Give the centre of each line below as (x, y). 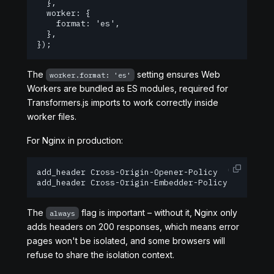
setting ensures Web (177, 74)
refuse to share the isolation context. (101, 255)
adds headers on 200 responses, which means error (133, 227)
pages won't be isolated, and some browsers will (126, 241)
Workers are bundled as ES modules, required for (128, 88)
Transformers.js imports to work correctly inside (123, 102)
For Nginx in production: (75, 140)
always (62, 213)
